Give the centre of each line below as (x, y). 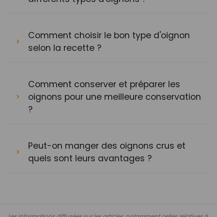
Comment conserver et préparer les (104, 84)
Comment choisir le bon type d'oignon (109, 35)
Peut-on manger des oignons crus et (107, 146)
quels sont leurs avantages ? (90, 158)
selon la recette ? (65, 48)
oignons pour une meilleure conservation (115, 97)
